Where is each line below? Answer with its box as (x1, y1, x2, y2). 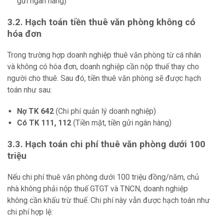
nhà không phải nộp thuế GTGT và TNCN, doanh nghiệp (7, 184, 188, 194)
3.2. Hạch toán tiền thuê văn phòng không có (7, 17, 195, 28)
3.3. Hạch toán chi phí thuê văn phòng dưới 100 (7, 139, 205, 150)
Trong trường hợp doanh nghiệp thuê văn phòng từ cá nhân (7, 50, 201, 60)
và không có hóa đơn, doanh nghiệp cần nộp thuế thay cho (7, 62, 199, 72)
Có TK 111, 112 (17, 118, 71, 128)
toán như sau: (7, 85, 52, 95)
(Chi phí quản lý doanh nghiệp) (54, 107, 156, 116)
